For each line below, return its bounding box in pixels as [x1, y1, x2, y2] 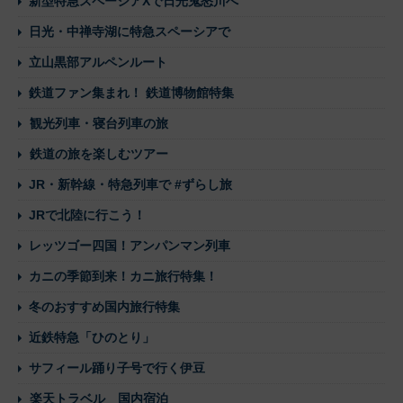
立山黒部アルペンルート [29, 55, 167, 70]
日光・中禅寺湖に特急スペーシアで [29, 24, 230, 40]
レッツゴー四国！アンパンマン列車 [29, 238, 230, 254]
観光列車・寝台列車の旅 [30, 116, 168, 131]
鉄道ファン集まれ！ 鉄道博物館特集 [29, 85, 234, 101]
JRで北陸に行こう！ [29, 208, 146, 223]
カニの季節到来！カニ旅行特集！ [29, 269, 218, 284]
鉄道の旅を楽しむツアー [30, 147, 168, 162]
